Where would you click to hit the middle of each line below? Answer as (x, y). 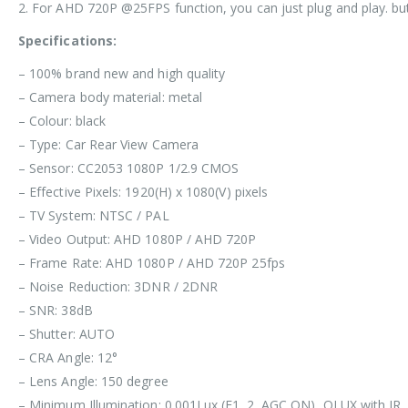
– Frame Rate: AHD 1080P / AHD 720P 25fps (152, 263)
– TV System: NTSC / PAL (94, 216)
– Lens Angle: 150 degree (93, 382)
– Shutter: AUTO (67, 334)
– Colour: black (62, 121)
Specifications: (68, 41)
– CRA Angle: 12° (68, 358)
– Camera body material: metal (111, 97)
